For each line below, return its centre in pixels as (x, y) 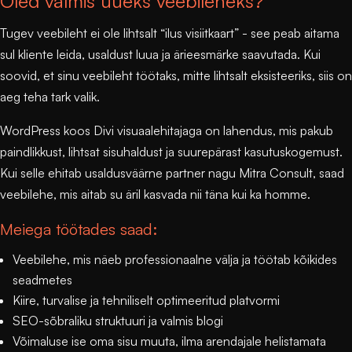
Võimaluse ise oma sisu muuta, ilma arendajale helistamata (169, 341)
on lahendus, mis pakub (268, 130)
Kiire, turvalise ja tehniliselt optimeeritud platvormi (146, 300)
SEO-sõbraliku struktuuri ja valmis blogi (118, 320)
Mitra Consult (276, 172)
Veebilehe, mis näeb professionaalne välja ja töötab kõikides (175, 259)
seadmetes (42, 279)
